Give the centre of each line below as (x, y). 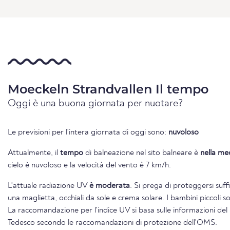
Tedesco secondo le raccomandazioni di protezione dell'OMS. (112, 223)
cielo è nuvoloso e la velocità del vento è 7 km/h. (89, 165)
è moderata (110, 186)
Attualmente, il (34, 153)
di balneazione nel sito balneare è (142, 153)
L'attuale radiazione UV (49, 186)
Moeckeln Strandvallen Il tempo (108, 89)
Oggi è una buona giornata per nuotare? (95, 103)
